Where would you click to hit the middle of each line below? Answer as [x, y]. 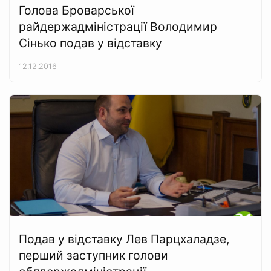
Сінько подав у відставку [90, 43]
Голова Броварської [77, 10]
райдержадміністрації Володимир [118, 27]
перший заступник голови [93, 255]
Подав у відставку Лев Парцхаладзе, [124, 239]
